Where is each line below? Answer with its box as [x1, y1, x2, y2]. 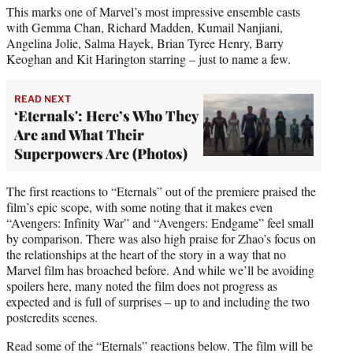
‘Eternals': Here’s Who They [14, 106, 199, 125]
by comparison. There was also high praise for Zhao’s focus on [6, 229, 316, 247]
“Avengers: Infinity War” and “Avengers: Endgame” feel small [6, 214, 314, 231]
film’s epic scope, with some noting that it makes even [6, 198, 273, 215]
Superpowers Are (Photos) [14, 143, 188, 163]
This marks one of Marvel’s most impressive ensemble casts [6, 2, 300, 20]
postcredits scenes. [6, 308, 98, 325]
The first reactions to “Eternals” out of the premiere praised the [6, 182, 316, 199]
